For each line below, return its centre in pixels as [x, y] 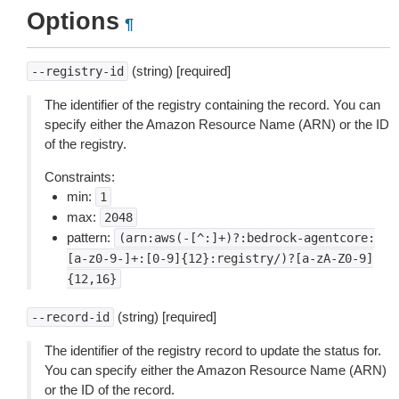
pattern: [90, 237]
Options [73, 21]
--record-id [70, 317]
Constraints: [80, 177]
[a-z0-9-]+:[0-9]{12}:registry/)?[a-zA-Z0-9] [220, 258]
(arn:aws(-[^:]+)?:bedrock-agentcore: [247, 238]
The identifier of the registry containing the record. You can [212, 105]
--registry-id [77, 71]
